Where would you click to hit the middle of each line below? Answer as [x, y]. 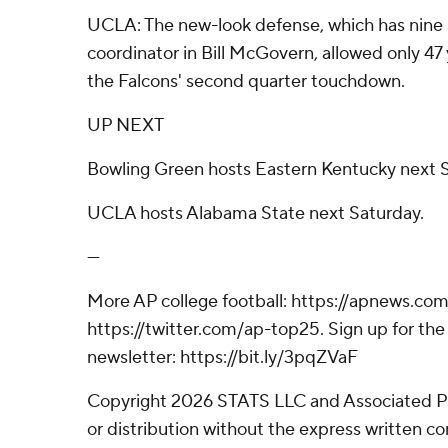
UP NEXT [125, 125]
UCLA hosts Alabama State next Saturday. [255, 213]
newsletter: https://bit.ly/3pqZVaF [222, 357]
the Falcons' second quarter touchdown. [246, 81]
